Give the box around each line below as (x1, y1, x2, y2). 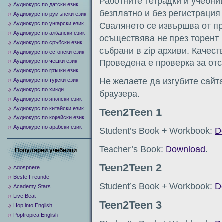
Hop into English (13, 202, 52, 208)
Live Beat (13, 193, 36, 199)
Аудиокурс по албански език (13, 30, 85, 36)
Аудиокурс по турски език (13, 77, 78, 83)
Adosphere (13, 165, 40, 170)
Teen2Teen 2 (99, 162, 162, 174)
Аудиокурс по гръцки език (13, 67, 78, 73)
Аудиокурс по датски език (13, 1, 78, 7)
